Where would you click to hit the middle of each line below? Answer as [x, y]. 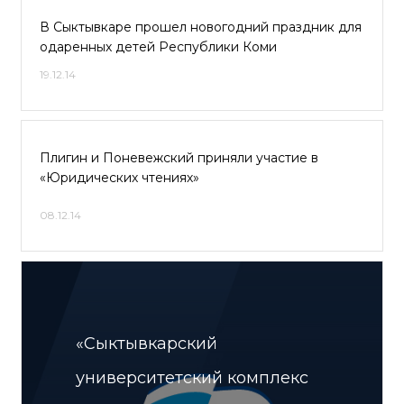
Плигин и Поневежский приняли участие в [179, 158]
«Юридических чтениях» [119, 178]
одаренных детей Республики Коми [158, 47]
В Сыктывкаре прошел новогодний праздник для [201, 27]
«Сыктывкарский [147, 344]
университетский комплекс [192, 378]
